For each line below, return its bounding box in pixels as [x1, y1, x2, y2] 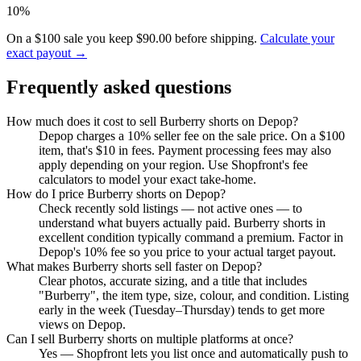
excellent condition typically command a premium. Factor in [39, 230, 343, 245]
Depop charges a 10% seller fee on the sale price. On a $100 [39, 129, 345, 143]
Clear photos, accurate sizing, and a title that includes [39, 274, 307, 288]
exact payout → [6, 46, 87, 60]
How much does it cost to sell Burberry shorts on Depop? [6, 114, 298, 129]
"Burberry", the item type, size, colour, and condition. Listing [39, 288, 349, 303]
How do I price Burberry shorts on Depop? [6, 187, 226, 201]
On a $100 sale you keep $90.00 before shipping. [6, 31, 260, 46]
